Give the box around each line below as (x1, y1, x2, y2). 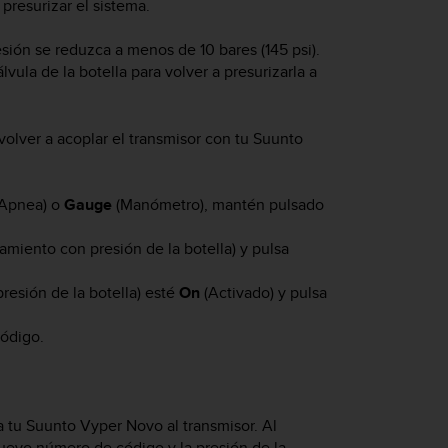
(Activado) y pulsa (199, 281, 327, 305)
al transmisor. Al (163, 413, 277, 437)
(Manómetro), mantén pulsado (111, 193, 324, 217)
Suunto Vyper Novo (26, 413, 163, 437)
